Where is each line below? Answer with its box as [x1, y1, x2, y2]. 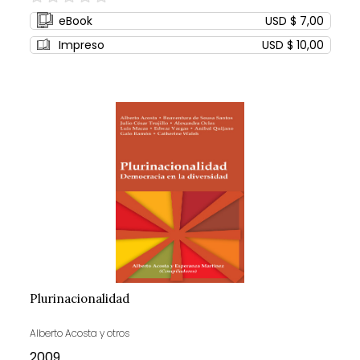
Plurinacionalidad [29, 291, 129, 307]
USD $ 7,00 [264, 13, 324, 30]
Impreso [58, 37, 104, 54]
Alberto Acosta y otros [29, 326, 129, 341]
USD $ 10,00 [261, 37, 324, 54]
